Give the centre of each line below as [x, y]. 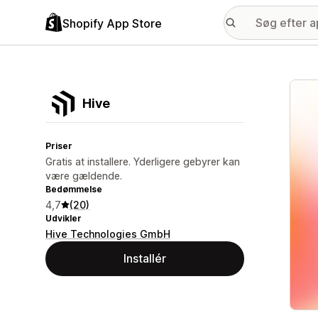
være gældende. [84, 176]
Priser [59, 146]
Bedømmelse [74, 189]
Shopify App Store [112, 23]
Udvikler [64, 218]
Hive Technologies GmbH [108, 234]
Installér [145, 258]
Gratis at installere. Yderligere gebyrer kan [143, 161]
